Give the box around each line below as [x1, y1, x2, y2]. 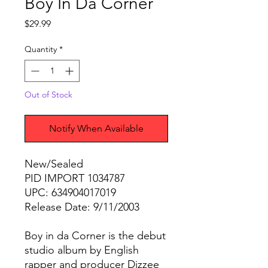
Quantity [25, 44, 57, 55]
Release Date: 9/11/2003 [25, 200, 139, 214]
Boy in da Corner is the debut [25, 229, 166, 243]
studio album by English [25, 243, 139, 257]
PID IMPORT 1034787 [25, 172, 125, 185]
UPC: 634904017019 [25, 186, 116, 200]
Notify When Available [49, 123, 144, 135]
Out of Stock [25, 89, 72, 100]
